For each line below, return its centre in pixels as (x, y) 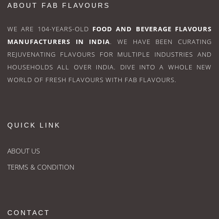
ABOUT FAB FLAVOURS (59, 6)
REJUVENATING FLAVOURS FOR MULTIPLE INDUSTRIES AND (109, 55)
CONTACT (29, 213)
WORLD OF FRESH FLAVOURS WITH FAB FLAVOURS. (92, 80)
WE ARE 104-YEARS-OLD (50, 29)
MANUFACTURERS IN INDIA (59, 42)
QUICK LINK (34, 125)
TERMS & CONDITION (41, 167)
